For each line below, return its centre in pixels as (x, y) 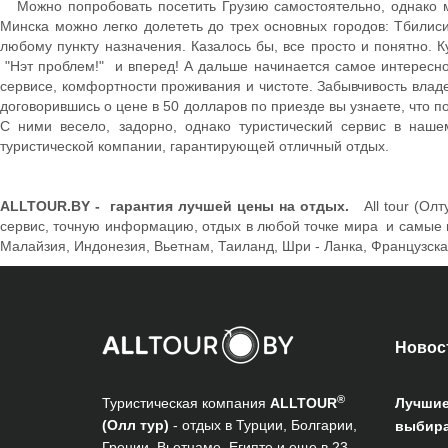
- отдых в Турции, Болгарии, (263, 425)
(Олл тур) (135, 425)
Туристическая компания (186, 403)
